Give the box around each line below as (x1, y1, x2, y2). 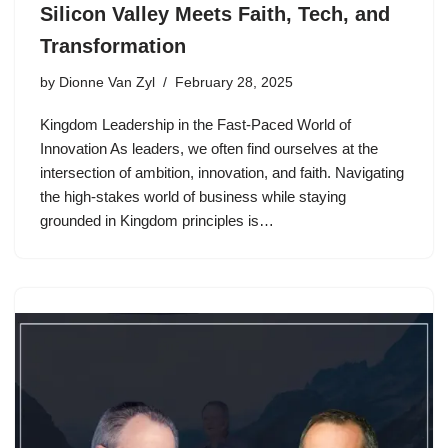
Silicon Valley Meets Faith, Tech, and (40, 3, 390, 25)
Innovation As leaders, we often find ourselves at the (40, 140, 378, 157)
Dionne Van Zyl (59, 75, 155, 90)
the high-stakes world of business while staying (40, 188, 346, 205)
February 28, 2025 (175, 75, 293, 90)
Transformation (40, 35, 186, 57)
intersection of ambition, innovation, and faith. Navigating (40, 164, 404, 181)
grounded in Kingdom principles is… (40, 212, 278, 229)
